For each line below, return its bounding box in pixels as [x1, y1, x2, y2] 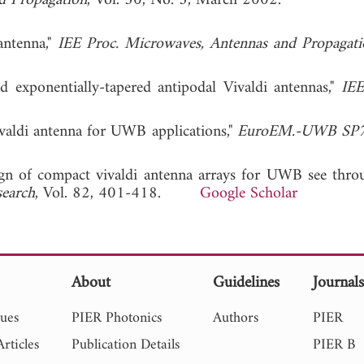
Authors [213, 305, 259, 331]
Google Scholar [200, 179, 297, 208]
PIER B [313, 331, 356, 357]
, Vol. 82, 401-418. [35, 179, 200, 208]
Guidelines [213, 268, 280, 297]
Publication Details [71, 331, 180, 357]
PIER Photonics [71, 305, 162, 331]
